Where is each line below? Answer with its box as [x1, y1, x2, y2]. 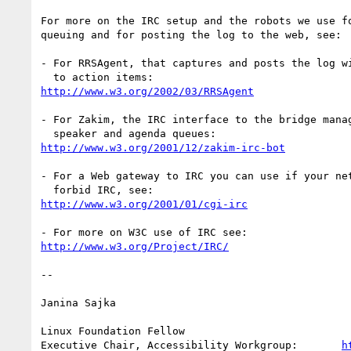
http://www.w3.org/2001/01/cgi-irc [41, 197, 248, 210]
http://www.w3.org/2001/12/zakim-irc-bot [41, 141, 285, 154]
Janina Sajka [41, 296, 116, 309]
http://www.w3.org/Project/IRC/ [41, 240, 229, 252]
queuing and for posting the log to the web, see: [41, 28, 342, 41]
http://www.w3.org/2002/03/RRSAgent [41, 85, 254, 97]
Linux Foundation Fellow [41, 324, 185, 337]
